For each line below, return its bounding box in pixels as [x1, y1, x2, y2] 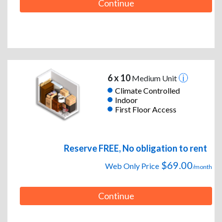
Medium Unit [130, 73, 178, 83]
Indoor [114, 95, 138, 105]
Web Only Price [105, 161, 159, 171]
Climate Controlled [114, 85, 180, 95]
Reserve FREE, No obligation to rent [64, 143, 207, 154]
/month [193, 163, 212, 171]
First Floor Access [114, 104, 176, 114]
